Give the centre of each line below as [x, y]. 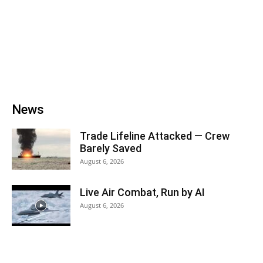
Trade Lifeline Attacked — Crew [155, 136]
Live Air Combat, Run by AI [142, 192]
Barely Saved [111, 148]
